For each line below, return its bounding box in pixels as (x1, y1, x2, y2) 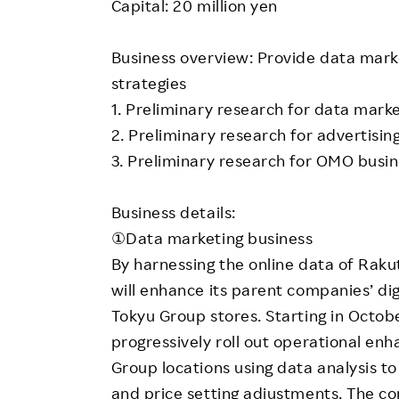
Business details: (110, 201, 236, 222)
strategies (110, 72, 187, 93)
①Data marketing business (110, 227, 330, 248)
